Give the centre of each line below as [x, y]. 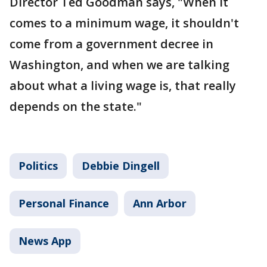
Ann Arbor [160, 203]
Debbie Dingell [121, 166]
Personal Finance [64, 203]
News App [45, 241]
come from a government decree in [111, 44]
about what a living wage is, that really [123, 86]
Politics [38, 166]
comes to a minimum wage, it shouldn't [124, 23]
